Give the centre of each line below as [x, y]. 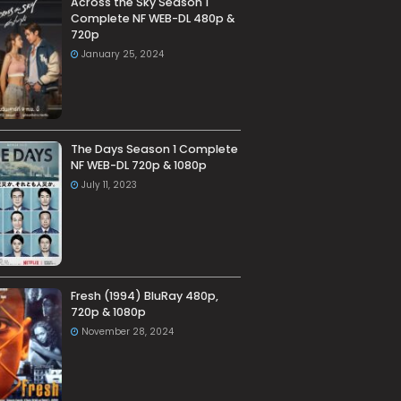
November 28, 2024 [127, 332]
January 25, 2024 [122, 54]
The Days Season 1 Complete [154, 149]
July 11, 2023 [109, 185]
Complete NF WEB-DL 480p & [152, 18]
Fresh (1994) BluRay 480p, [144, 296]
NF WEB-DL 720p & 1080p [138, 166]
